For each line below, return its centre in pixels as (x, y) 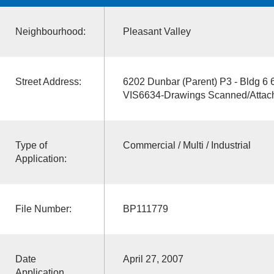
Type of (31, 145)
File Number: (43, 209)
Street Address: (48, 81)
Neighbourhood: (50, 31)
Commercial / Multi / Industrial (187, 145)
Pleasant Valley (161, 31)
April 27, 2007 (153, 259)
